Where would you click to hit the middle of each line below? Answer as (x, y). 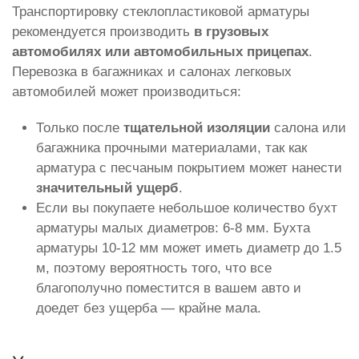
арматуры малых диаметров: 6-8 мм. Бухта (173, 228)
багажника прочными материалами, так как (171, 147)
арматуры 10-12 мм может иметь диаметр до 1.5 (189, 248)
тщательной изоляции (197, 127)
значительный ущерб (107, 188)
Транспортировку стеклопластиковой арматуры (161, 11)
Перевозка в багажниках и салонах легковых (152, 71)
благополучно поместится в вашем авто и (169, 288)
